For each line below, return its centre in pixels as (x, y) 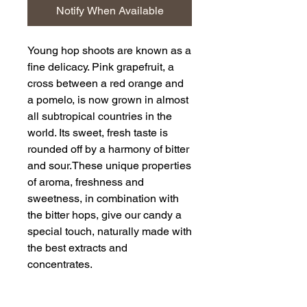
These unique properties (132, 166)
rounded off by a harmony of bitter (108, 149)
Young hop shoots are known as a (109, 51)
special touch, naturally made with (110, 232)
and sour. (50, 166)
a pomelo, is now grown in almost (108, 100)
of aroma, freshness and (86, 182)
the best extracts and (77, 248)
